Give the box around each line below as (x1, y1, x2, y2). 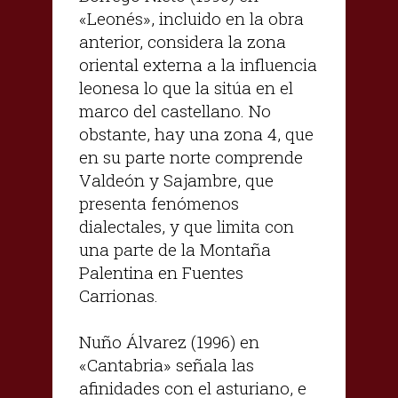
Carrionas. (79, 283, 158, 306)
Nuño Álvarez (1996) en (79, 330, 259, 353)
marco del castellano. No (79, 99, 271, 122)
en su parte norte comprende (79, 145, 303, 168)
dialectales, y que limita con (79, 214, 294, 237)
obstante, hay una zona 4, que (79, 122, 314, 145)
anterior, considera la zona (79, 29, 286, 52)
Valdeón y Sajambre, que (79, 168, 274, 191)
